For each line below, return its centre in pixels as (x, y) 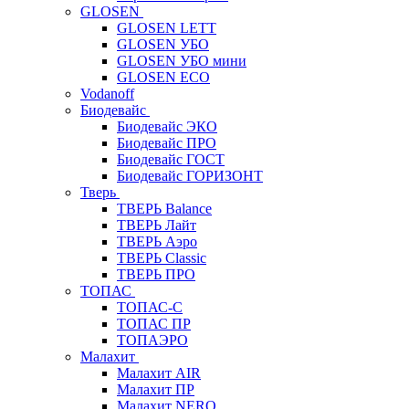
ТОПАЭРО (152, 340)
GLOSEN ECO (163, 77)
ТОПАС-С (150, 307)
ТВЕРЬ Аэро (157, 241)
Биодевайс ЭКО (167, 126)
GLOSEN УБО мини (182, 61)
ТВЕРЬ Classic (162, 258)
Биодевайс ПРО (167, 143)
